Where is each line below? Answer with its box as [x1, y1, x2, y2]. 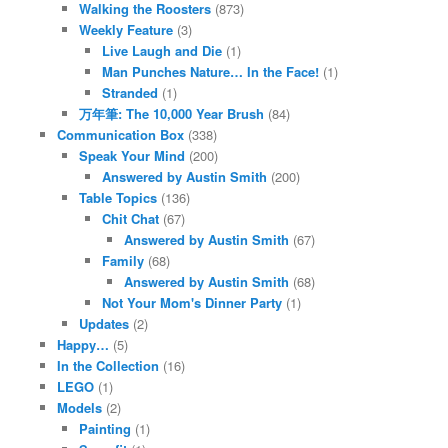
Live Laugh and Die [101, 40, 222, 60]
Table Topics [79, 187, 158, 207]
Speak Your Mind [79, 145, 186, 165]
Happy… [56, 334, 109, 354]
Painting [79, 418, 132, 438]
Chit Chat [101, 208, 159, 228]
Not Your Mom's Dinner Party [101, 292, 282, 312]
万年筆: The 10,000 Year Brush [79, 103, 265, 123]
